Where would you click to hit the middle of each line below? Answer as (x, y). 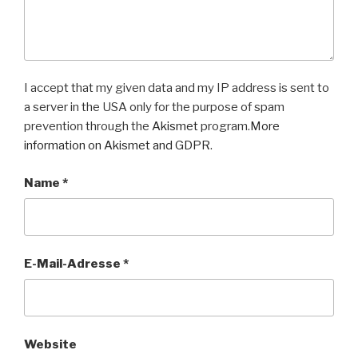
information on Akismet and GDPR (117, 146)
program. (224, 127)
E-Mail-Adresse (74, 263)
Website (50, 344)
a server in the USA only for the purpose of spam (154, 107)
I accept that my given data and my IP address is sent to (177, 88)
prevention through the (88, 127)
